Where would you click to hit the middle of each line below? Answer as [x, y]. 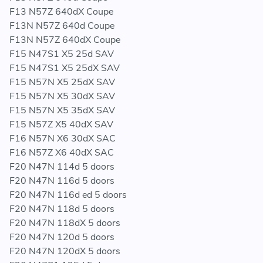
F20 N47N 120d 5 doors [62, 237]
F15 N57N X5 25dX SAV [62, 82]
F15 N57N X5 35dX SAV [62, 111]
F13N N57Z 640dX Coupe [65, 40]
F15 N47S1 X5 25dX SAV [65, 68]
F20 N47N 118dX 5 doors [65, 223]
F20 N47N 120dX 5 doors [65, 252]
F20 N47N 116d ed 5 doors [68, 195]
